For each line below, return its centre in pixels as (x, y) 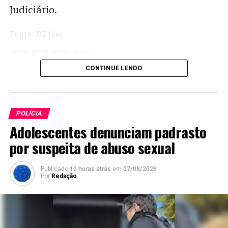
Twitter (53, 58)
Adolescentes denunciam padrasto (108, 132)
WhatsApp (105, 58)
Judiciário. (33, 10)
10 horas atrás (90, 169)
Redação (64, 176)
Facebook (82, 58)
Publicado (54, 169)
